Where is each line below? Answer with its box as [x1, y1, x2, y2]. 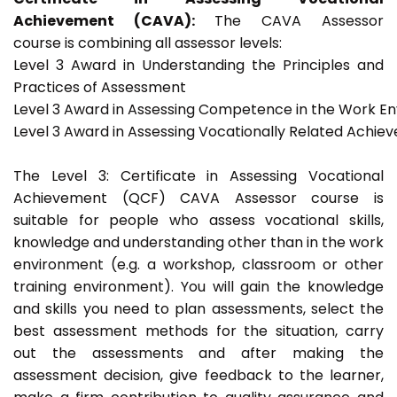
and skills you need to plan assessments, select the [13, 299, 384, 320]
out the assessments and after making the [13, 343, 384, 364]
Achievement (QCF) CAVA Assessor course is [13, 188, 384, 209]
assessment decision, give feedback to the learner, [13, 365, 384, 386]
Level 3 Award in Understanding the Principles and [13, 55, 384, 76]
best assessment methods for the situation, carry [13, 321, 384, 342]
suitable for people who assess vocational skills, [13, 210, 384, 231]
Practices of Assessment [13, 77, 186, 98]
